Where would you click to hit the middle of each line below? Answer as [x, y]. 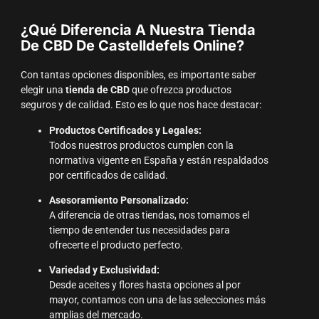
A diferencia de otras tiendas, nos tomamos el [149, 216]
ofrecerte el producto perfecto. [116, 246]
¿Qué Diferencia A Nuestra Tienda [138, 30]
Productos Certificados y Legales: [125, 130]
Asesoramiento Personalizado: [119, 201]
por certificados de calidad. [108, 175]
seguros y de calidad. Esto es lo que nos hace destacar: [141, 105]
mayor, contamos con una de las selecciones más [157, 300]
